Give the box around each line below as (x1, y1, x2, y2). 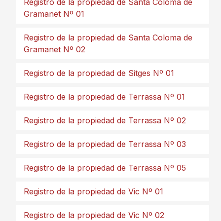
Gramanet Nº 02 (24, 44, 85, 54)
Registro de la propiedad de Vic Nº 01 (24, 186, 163, 196)
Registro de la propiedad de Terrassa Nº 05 (24, 163, 186, 173)
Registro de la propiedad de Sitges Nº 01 (24, 68, 174, 78)
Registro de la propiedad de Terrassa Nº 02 (24, 115, 186, 125)
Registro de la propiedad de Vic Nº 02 (24, 210, 164, 220)
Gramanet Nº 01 (24, 9, 84, 19)
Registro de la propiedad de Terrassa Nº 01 (24, 92, 185, 102)
